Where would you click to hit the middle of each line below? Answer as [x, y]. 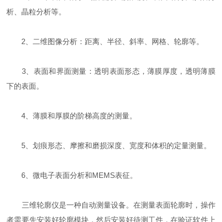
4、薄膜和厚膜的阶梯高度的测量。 [72, 116]
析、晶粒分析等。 [36, 12]
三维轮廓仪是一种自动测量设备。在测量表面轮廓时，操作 [111, 205]
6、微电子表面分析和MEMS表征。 [72, 175]
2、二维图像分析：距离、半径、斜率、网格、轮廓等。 [105, 41]
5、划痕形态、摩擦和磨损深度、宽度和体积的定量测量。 [109, 145]
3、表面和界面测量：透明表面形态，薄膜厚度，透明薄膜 [111, 71]
